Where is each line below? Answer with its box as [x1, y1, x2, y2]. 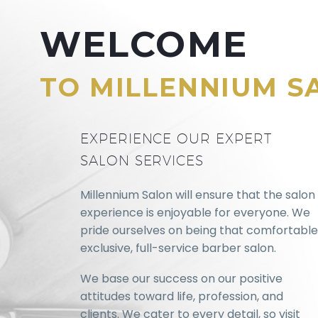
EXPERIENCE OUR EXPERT [79, 131, 272, 146]
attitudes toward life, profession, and [79, 287, 283, 305]
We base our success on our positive [79, 270, 283, 287]
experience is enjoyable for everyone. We [79, 204, 310, 221]
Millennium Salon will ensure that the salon [79, 187, 315, 203]
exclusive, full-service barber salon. [79, 240, 276, 256]
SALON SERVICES [79, 153, 204, 168]
